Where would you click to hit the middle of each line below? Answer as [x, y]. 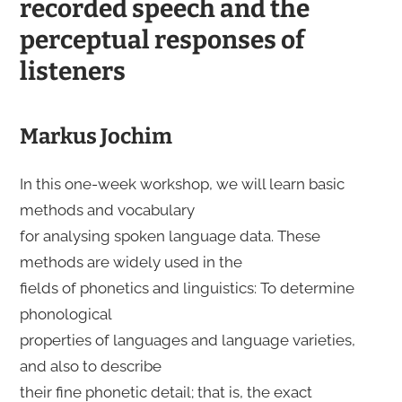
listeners [72, 71]
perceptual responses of [162, 39]
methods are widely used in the [132, 262]
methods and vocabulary [109, 210]
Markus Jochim [96, 136]
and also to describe [92, 366]
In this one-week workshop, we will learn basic [182, 184]
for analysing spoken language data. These [170, 236]
